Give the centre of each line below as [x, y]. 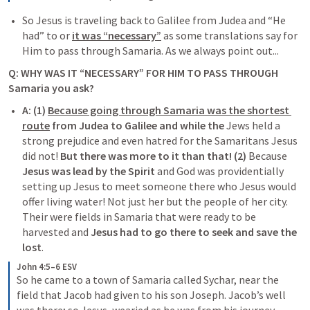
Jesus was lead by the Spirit [89, 171]
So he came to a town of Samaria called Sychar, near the [148, 280]
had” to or [47, 35]
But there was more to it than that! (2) [154, 156]
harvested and [56, 232]
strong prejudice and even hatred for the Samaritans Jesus [160, 140]
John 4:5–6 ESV [47, 267]
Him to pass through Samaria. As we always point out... [151, 51]
